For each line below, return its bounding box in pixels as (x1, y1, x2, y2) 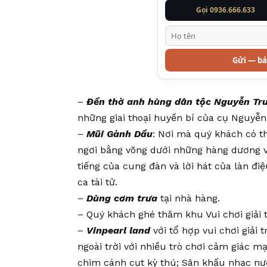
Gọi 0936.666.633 (196, 5, 256, 15)
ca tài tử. (77, 176, 117, 188)
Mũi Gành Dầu (86, 128, 153, 140)
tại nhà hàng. (157, 193, 220, 204)
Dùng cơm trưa (86, 193, 157, 204)
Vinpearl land (86, 225, 150, 237)
